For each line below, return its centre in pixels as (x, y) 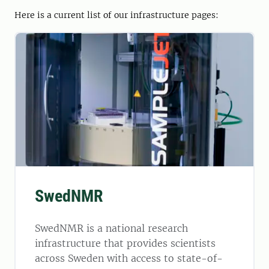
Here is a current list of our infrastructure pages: (116, 15)
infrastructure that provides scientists (125, 243)
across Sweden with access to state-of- (129, 258)
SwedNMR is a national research (111, 228)
